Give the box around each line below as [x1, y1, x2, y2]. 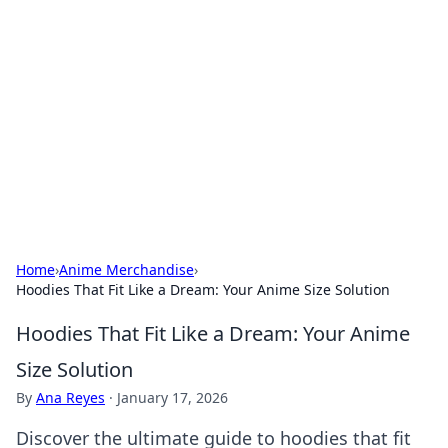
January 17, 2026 [117, 388, 228, 407]
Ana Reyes [36, 388, 105, 407]
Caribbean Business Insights [16, 45, 421, 86]
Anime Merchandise [59, 260, 194, 279]
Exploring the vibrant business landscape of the [16, 94, 421, 118]
